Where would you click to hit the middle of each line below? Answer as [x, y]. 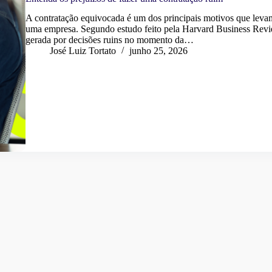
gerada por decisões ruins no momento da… [109, 40]
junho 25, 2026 [158, 51]
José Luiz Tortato [83, 51]
